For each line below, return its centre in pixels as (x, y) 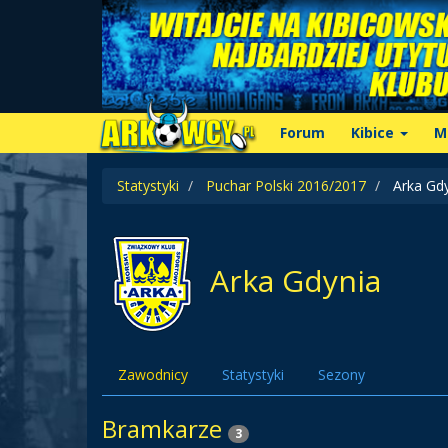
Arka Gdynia (291, 281)
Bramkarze (165, 428)
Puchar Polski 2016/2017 (286, 185)
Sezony (341, 374)
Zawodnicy (153, 374)
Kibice (374, 132)
